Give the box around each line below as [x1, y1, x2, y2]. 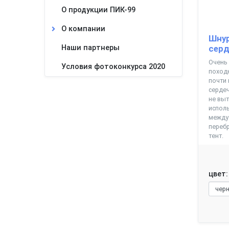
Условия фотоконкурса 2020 [61, 62, 165, 71]
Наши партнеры [61, 43, 120, 52]
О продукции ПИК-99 [61, 6, 135, 14]
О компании [61, 25, 105, 33]
